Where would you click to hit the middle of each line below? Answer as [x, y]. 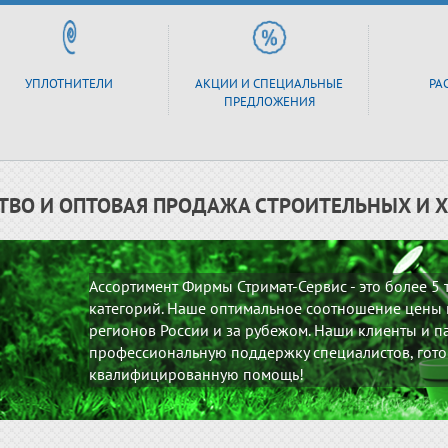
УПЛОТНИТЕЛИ [69, 83]
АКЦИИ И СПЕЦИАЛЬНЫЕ [269, 83]
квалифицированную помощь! [196, 374]
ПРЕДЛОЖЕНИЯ [269, 101]
